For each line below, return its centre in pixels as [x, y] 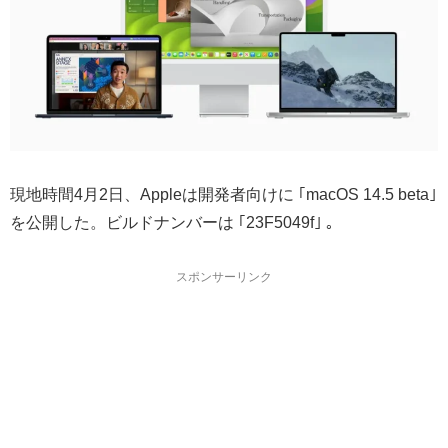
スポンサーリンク [224, 276]
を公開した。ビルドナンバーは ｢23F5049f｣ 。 [176, 222]
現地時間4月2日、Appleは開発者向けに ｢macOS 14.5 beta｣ [223, 194]
